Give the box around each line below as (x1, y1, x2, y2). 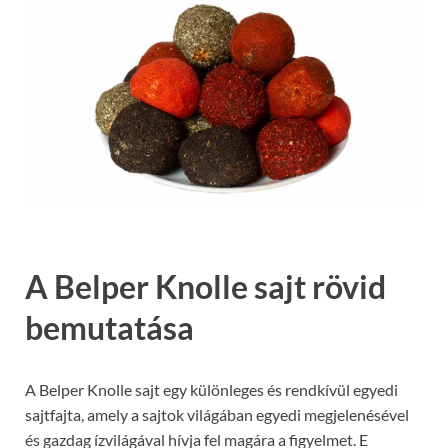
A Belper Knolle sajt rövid (25, 266, 386, 306)
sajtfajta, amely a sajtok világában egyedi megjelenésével (25, 404, 409, 424)
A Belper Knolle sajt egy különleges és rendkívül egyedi (25, 379, 398, 399)
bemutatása (25, 307, 194, 347)
